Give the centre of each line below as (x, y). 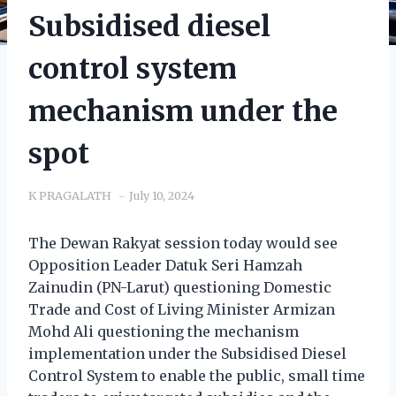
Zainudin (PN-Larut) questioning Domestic (180, 287)
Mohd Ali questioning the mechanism (164, 331)
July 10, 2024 (162, 195)
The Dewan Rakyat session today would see (183, 243)
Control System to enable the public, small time (197, 375)
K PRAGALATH (70, 195)
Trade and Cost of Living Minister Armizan (182, 309)
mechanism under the (183, 111)
